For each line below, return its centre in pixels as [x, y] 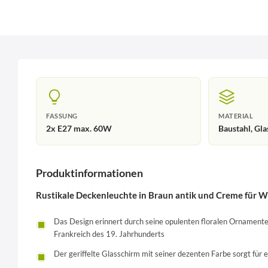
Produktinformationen [89, 173]
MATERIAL [236, 116]
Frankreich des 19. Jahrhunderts [109, 234]
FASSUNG [62, 116]
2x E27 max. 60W [79, 128]
